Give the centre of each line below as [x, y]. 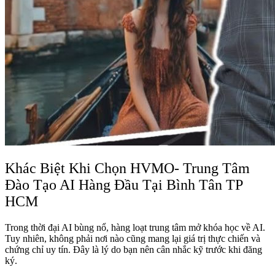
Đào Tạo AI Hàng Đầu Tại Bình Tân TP [124, 184]
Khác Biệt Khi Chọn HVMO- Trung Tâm [127, 168]
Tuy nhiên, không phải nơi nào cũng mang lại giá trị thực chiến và [133, 238]
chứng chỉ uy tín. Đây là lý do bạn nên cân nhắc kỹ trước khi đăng [134, 249]
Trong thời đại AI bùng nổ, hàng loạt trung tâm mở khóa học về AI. [135, 227]
